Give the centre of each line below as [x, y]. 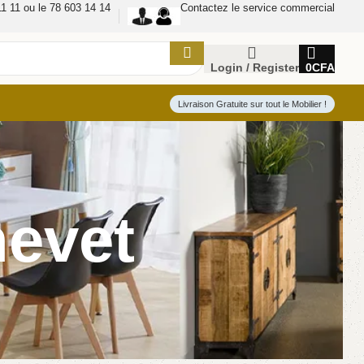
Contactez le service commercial [258, 8]
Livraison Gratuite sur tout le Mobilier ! [252, 104]
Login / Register [255, 67]
